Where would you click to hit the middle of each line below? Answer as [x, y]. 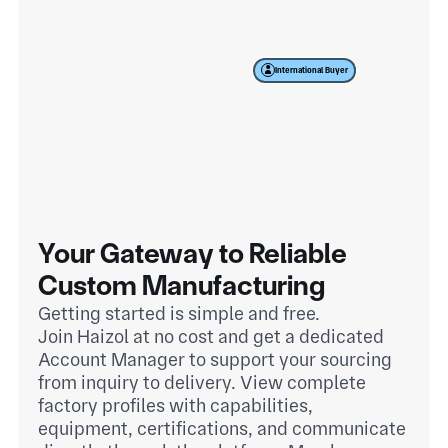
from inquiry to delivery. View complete [202, 382]
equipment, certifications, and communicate [222, 428]
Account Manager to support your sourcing [215, 359]
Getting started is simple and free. [179, 313]
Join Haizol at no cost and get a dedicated [211, 336]
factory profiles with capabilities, [176, 405]
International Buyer [312, 70]
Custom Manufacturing [182, 285]
